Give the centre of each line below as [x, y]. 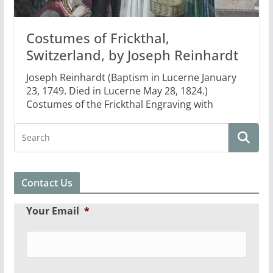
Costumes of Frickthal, [97, 38]
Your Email [52, 211]
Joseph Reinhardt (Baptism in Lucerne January [131, 78]
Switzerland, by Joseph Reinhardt [132, 55]
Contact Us [47, 183]
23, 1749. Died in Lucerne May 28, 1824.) [117, 91]
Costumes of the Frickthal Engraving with [119, 105]
